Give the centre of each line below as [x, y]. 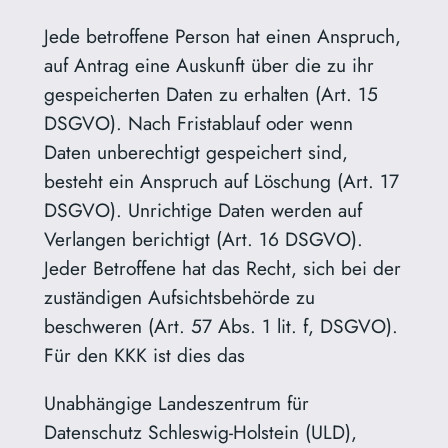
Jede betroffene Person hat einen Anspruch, [222, 36]
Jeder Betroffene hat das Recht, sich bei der [222, 268]
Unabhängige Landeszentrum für [176, 403]
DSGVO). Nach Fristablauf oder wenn [198, 123]
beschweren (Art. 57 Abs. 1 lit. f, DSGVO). [220, 326]
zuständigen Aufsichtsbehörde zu [179, 297]
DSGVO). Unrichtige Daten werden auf [202, 210]
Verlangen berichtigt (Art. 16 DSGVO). [203, 239]
